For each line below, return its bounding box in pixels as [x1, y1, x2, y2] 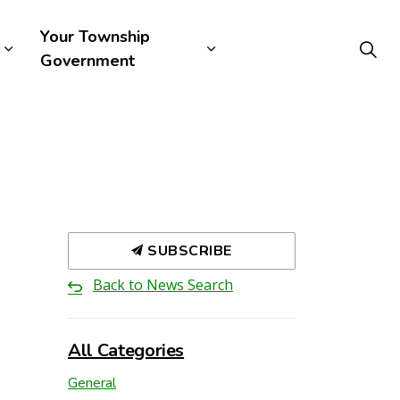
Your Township [39, 26, 150, 47]
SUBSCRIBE [143, 241, 232, 261]
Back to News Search [93, 275, 233, 295]
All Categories [68, 338, 185, 362]
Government [39, 50, 135, 71]
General [68, 373, 116, 393]
